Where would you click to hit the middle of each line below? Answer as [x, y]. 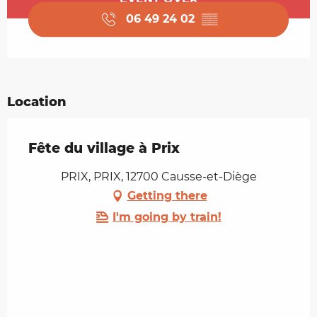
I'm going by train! [167, 217]
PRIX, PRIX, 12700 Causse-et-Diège [158, 176]
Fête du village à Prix [104, 148]
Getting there [167, 195]
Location [37, 102]
